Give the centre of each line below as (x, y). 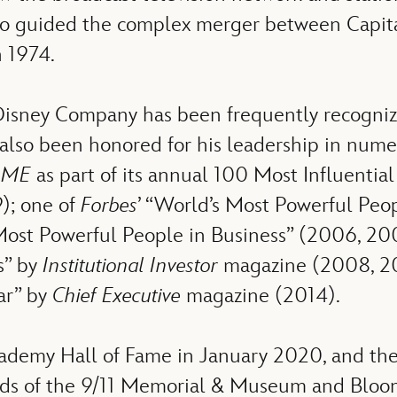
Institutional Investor (132, 265)
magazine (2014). (260, 295)
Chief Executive (116, 295)
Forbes (109, 205)
